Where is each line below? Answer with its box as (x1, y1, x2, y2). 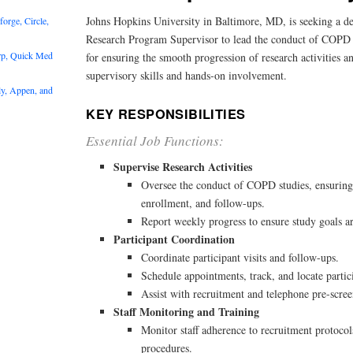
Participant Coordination (113, 231, 236, 248)
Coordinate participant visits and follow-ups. (141, 250, 340, 266)
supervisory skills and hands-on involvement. (86, 68, 288, 84)
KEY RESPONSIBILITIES (86, 104, 246, 123)
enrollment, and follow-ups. (141, 195, 266, 211)
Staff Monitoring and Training (113, 303, 260, 321)
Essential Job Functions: (86, 131, 225, 150)
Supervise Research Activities (113, 158, 253, 176)
